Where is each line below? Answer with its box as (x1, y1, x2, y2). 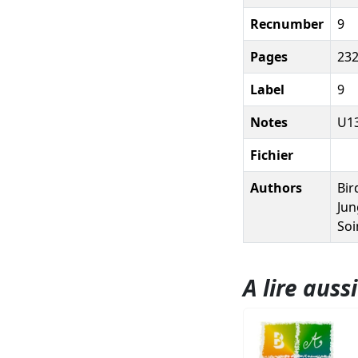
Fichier (250, 145, 293, 164)
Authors (250, 178, 302, 197)
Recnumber (250, 14, 324, 33)
